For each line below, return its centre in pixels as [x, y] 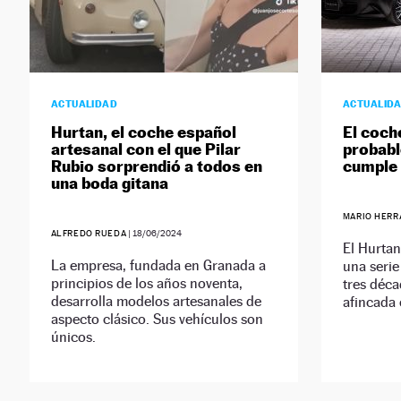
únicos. [73, 337]
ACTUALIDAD [84, 104]
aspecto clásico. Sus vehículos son [157, 320]
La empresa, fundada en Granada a [158, 266]
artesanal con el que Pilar [145, 149]
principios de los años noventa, [146, 284]
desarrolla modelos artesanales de [156, 302]
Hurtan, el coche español [143, 132]
